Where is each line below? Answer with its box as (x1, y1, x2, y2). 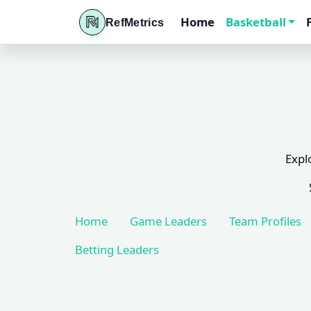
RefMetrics (106, 17, 165, 28)
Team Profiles (229, 213, 301, 229)
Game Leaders (130, 213, 207, 229)
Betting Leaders (75, 242, 159, 258)
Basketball (226, 14, 287, 30)
